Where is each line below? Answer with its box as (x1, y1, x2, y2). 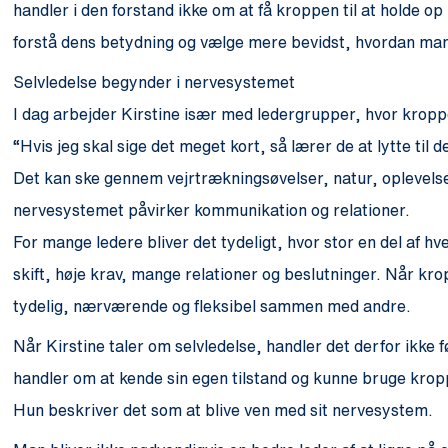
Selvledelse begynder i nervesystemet (13, 73, 296, 90)
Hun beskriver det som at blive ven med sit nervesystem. (13, 401, 434, 418)
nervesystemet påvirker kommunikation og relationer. (13, 201, 411, 218)
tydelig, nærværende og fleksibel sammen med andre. (13, 297, 412, 314)
